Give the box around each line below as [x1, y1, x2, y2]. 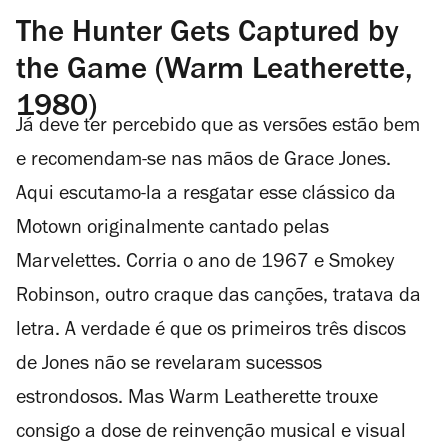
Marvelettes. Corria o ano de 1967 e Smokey [16, 253, 394, 274]
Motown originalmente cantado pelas [16, 219, 329, 240]
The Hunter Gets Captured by [16, 19, 399, 51]
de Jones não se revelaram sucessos [16, 355, 322, 376]
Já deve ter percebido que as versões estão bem [16, 117, 420, 138]
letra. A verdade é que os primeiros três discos [16, 321, 406, 342]
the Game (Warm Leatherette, [16, 56, 412, 88]
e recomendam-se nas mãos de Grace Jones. [16, 151, 391, 172]
